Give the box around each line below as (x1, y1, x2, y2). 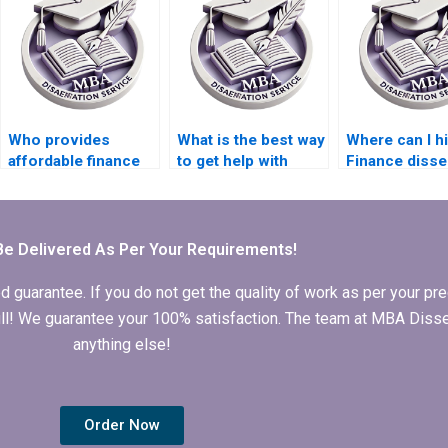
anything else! (73, 335, 171, 355)
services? (7, 194, 80, 213)
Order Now (84, 416, 160, 435)
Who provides (7, 131, 110, 150)
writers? (345, 173, 405, 192)
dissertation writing (7, 173, 148, 192)
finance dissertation (176, 173, 321, 192)
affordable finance (7, 152, 140, 171)
